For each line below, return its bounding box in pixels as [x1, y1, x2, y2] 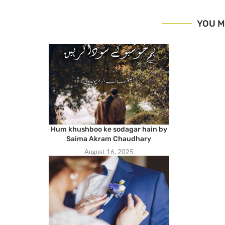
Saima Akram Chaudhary [66, 134, 152, 143]
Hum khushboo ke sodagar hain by [50, 125, 167, 134]
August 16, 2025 [84, 147, 134, 156]
